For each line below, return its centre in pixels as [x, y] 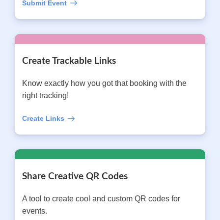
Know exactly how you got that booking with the [104, 83]
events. [35, 211]
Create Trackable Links [69, 61]
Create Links [43, 119]
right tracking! [45, 96]
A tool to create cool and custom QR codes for [101, 199]
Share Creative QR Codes [75, 177]
